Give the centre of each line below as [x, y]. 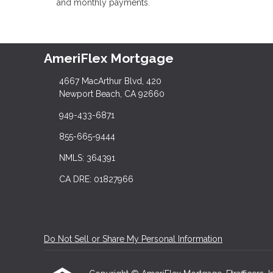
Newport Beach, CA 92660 [112, 94]
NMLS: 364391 [87, 158]
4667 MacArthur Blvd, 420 [110, 81]
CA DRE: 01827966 [96, 179]
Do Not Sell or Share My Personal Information [133, 239]
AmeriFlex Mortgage [109, 58]
